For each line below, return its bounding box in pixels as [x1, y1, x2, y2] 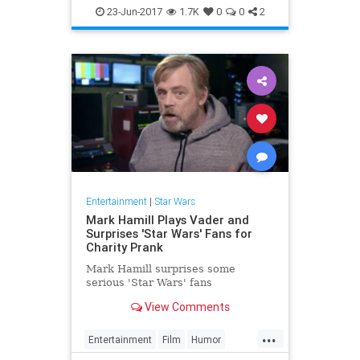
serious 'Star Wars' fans [85, 276, 212, 289]
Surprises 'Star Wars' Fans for [85, 226, 252, 242]
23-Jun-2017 [104, 4, 162, 18]
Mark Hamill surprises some [85, 263, 235, 276]
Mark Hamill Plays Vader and [85, 212, 249, 228]
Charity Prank [85, 239, 163, 256]
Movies [191, 2, 223, 15]
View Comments [141, 300, 230, 315]
